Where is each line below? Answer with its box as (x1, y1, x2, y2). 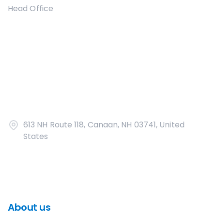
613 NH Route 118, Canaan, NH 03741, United (23, 119, 185, 130)
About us (8, 201, 50, 214)
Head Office (8, 3, 53, 14)
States (23, 131, 48, 142)
